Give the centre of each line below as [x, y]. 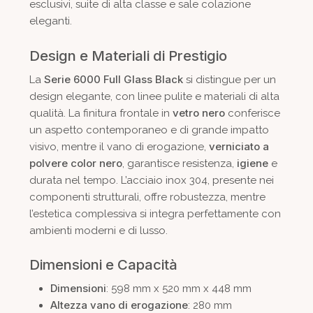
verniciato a [239, 146]
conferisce [252, 113]
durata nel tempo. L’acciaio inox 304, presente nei [151, 180]
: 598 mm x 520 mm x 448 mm [179, 289]
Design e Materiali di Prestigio [128, 55]
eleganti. [50, 21]
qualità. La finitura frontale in [101, 113]
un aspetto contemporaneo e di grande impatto [149, 130]
